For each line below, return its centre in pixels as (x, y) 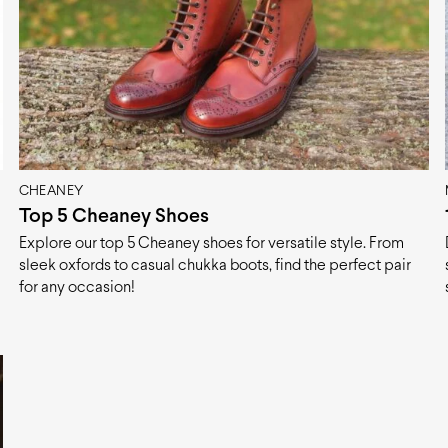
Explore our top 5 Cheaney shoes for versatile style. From (211, 243)
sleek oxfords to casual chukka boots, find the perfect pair (214, 265)
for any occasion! (76, 287)
